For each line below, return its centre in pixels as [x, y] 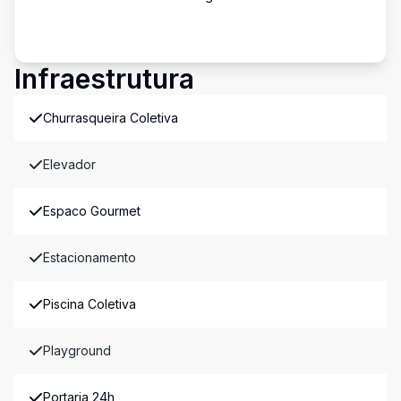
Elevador [69, 164]
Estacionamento [90, 257]
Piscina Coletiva [90, 304]
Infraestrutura [104, 79]
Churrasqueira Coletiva [111, 118]
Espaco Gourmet [92, 211]
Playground [77, 350]
